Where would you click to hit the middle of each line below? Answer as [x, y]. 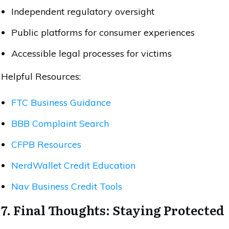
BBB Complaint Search [60, 123]
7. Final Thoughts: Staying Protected [113, 210]
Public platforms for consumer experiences [103, 32]
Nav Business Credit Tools [67, 186]
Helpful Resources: [41, 76]
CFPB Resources [46, 144]
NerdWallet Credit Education [73, 165]
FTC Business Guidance [61, 102]
